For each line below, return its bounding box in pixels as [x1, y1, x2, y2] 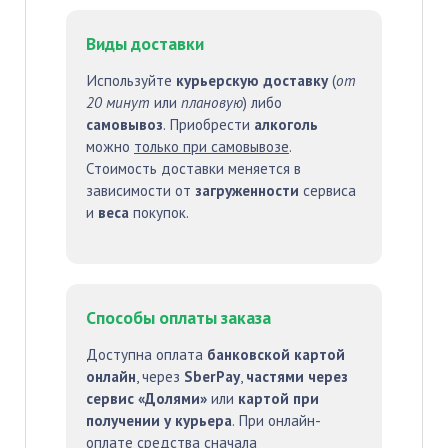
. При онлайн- [232, 411, 321, 430]
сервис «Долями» [86, 389, 207, 408]
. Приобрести [163, 115, 254, 134]
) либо [243, 93, 282, 112]
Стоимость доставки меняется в [86, 159, 301, 178]
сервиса [299, 181, 356, 200]
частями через [246, 367, 348, 386]
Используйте [86, 71, 176, 90]
